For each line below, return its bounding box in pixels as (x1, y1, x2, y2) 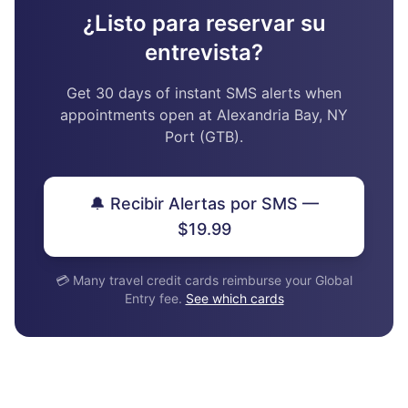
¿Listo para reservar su (82, 10, 326, 36)
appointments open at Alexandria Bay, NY (60, 106, 348, 124)
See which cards (185, 291, 284, 306)
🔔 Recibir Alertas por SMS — (89, 194, 319, 213)
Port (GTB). (165, 127, 243, 146)
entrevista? (145, 39, 263, 66)
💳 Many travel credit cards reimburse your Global (56, 272, 352, 288)
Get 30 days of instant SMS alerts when (66, 84, 342, 102)
